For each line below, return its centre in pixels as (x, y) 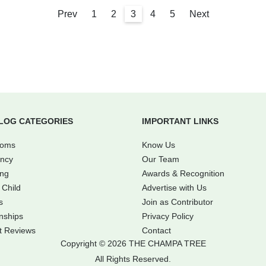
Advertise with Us (174, 188)
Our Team (161, 159)
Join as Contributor (178, 202)
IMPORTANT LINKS (180, 121)
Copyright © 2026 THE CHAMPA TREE (133, 244)
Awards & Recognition (183, 174)
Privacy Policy (168, 216)
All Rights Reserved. (133, 259)
